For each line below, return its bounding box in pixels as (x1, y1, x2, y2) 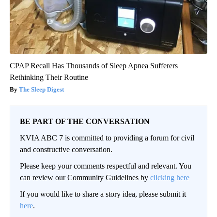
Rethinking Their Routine (10, 73, 88, 81)
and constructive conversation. (20, 145, 112, 154)
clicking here (150, 173, 189, 182)
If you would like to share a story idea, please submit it (20, 189, 186, 198)
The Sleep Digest (19, 85, 64, 93)
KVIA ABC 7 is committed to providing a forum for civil (20, 133, 194, 142)
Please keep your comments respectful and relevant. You (20, 161, 191, 170)
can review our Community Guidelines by (20, 173, 150, 182)
